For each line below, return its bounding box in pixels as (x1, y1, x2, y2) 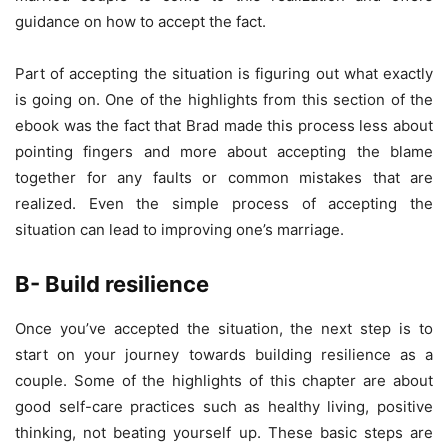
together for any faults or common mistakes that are (15, 167, 433, 187)
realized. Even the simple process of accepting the (15, 193, 433, 213)
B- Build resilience (15, 270, 209, 297)
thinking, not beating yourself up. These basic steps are (15, 422, 433, 442)
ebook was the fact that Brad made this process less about (15, 115, 433, 135)
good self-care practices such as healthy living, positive (15, 396, 433, 416)
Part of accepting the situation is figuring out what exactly (15, 63, 433, 83)
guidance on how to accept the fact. (15, 11, 266, 31)
